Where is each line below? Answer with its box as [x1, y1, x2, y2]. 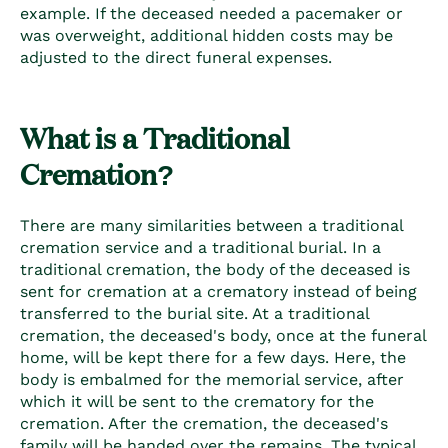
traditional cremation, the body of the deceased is [20, 259, 410, 279]
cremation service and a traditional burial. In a [20, 237, 381, 257]
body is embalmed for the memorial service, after [20, 369, 404, 389]
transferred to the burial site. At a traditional [20, 303, 369, 323]
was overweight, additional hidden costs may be [20, 26, 393, 46]
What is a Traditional [20, 117, 290, 157]
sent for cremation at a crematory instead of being [20, 281, 417, 301]
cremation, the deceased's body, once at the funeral [20, 325, 426, 345]
